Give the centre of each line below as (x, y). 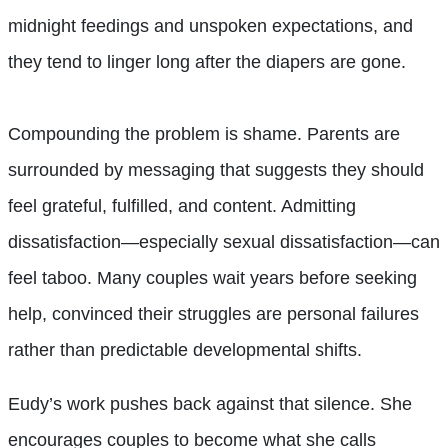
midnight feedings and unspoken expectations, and (210, 25)
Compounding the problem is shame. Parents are (204, 133)
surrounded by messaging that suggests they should (216, 169)
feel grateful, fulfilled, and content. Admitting (182, 205)
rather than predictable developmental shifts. (185, 349)
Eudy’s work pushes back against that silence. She (210, 403)
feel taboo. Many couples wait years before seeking (212, 277)
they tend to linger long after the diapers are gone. (207, 61)
